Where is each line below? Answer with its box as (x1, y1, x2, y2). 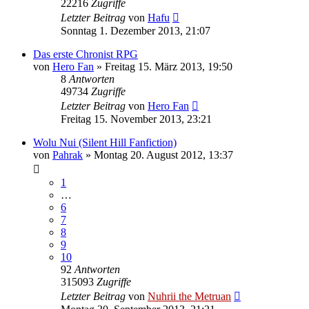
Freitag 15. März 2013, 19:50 (105, 60, 232, 72)
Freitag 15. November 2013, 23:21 (61, 112, 212, 125)
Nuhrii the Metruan (148, 290, 231, 302)
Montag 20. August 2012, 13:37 (94, 148, 233, 161)
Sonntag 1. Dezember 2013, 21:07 (61, 24, 210, 37)
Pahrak (52, 148, 83, 161)
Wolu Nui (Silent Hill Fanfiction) (33, 136, 177, 148)
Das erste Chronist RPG (33, 48, 138, 60)
